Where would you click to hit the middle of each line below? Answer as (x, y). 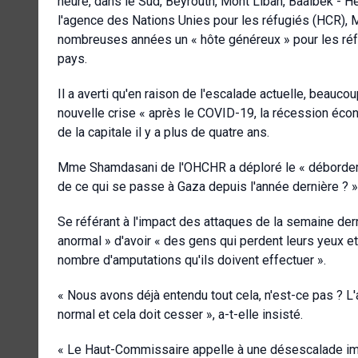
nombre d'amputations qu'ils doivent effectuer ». (192, 260)
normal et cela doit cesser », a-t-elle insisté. (180, 314)
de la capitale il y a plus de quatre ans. (163, 132)
